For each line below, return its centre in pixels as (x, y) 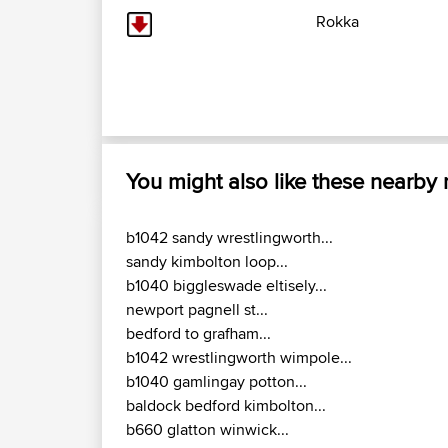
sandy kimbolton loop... (207, 262)
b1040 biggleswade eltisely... (226, 286)
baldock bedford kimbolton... (226, 406)
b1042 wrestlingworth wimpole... (239, 358)
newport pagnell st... (197, 310)
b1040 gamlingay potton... (216, 382)
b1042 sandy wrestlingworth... (229, 238)
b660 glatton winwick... (207, 430)
